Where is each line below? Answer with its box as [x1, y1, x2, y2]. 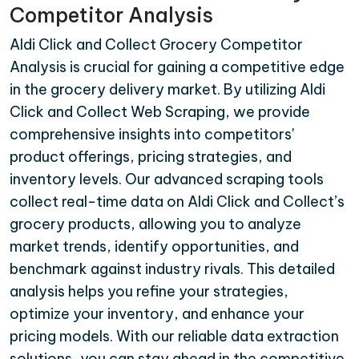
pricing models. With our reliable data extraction [10, 327, 339, 346]
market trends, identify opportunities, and [10, 237, 299, 256]
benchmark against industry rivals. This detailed [10, 260, 335, 279]
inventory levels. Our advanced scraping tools [10, 170, 324, 189]
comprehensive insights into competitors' [10, 125, 294, 144]
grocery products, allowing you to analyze [10, 215, 301, 234]
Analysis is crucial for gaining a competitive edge [10, 58, 345, 77]
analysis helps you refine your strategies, [10, 282, 288, 301]
